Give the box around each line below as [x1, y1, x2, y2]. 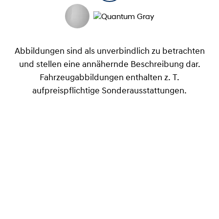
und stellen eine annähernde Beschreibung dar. [19, 60, 200, 69]
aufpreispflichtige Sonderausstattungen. [32, 86, 187, 96]
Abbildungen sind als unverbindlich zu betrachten [14, 46, 205, 56]
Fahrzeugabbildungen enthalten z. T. [40, 73, 179, 83]
